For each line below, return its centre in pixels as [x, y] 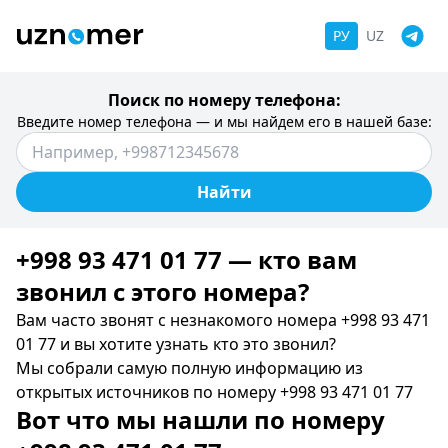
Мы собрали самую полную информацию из [189, 368]
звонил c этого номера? [162, 291]
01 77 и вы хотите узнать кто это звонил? [176, 344]
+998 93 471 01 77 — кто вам [186, 259]
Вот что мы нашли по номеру [200, 419]
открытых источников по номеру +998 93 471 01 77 [214, 392]
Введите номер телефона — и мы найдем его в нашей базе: [224, 121]
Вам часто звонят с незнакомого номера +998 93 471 [223, 320]
